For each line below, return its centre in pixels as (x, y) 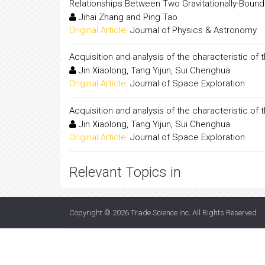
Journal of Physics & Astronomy (193, 30)
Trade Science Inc (160, 213)
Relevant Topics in (125, 172)
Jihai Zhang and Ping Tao (127, 17)
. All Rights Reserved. (224, 213)
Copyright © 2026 (100, 213)
